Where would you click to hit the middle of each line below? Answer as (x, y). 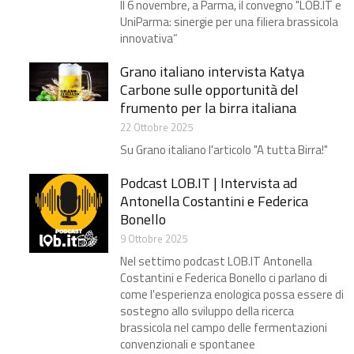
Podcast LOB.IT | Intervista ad (209, 183)
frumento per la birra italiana (208, 108)
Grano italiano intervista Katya (212, 72)
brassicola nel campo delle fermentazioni (224, 328)
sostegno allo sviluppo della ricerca (207, 311)
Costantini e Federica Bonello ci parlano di (224, 278)
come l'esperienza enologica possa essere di (232, 294)
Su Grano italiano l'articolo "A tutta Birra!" (224, 150)
